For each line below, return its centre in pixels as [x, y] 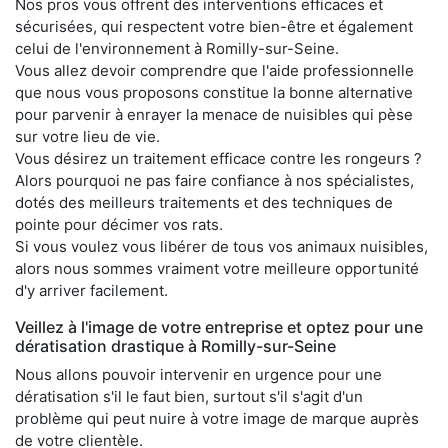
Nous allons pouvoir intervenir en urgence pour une [198, 374]
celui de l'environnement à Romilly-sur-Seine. [177, 48]
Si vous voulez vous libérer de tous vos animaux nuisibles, [221, 246]
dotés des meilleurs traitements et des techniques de [204, 202]
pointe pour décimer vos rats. [119, 224]
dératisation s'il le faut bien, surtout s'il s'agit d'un [189, 396]
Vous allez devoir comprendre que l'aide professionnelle [214, 70]
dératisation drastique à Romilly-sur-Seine [175, 345]
